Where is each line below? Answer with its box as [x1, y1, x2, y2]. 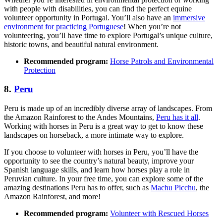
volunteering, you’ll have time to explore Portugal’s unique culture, [4, 31, 213, 40]
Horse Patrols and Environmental [110, 56, 214, 65]
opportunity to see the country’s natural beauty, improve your [4, 156, 194, 165]
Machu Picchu [151, 183, 196, 192]
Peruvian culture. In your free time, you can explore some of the [4, 174, 203, 183]
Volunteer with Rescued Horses [110, 209, 209, 218]
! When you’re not [123, 22, 181, 31]
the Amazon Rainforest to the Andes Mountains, [4, 112, 156, 121]
